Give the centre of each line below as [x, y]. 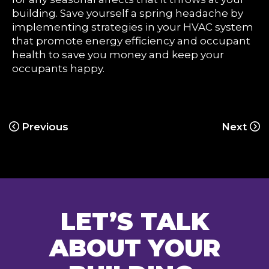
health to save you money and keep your [118, 55]
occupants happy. [58, 68]
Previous [45, 127]
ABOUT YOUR [134, 248]
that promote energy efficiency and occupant [131, 41]
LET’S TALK [134, 221]
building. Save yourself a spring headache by [128, 13]
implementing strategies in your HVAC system [133, 27]
